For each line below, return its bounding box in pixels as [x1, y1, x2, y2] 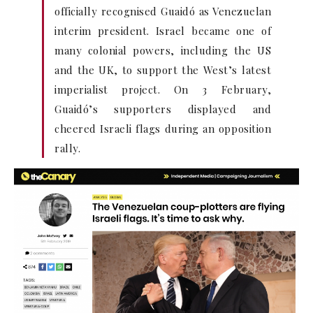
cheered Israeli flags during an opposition [54, 122, 271, 136]
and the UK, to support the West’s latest [54, 63, 271, 77]
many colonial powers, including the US [54, 43, 271, 57]
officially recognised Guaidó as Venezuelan [54, 4, 271, 18]
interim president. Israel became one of [54, 24, 271, 38]
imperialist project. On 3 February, [54, 82, 271, 96]
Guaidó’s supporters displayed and [54, 102, 271, 116]
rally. [54, 141, 80, 155]
